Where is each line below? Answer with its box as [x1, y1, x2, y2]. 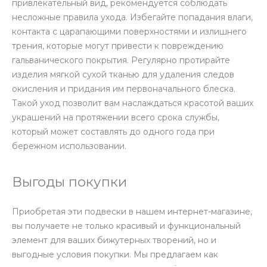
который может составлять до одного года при [12, 126, 215, 138]
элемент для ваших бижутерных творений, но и [12, 235, 216, 246]
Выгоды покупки [12, 173, 127, 191]
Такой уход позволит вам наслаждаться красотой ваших [12, 98, 253, 109]
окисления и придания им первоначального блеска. [12, 83, 235, 95]
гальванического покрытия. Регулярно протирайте [12, 55, 230, 66]
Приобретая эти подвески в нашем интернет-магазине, [12, 206, 252, 218]
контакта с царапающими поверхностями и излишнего [12, 26, 247, 38]
